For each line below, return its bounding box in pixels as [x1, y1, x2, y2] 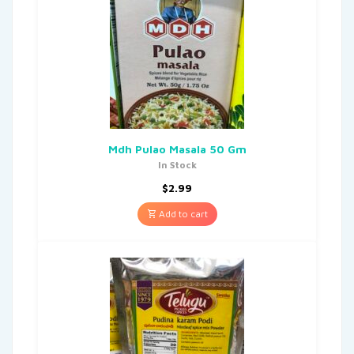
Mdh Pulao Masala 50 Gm [107, 141, 247, 156]
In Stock [157, 158, 197, 171]
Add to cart [156, 207, 208, 220]
